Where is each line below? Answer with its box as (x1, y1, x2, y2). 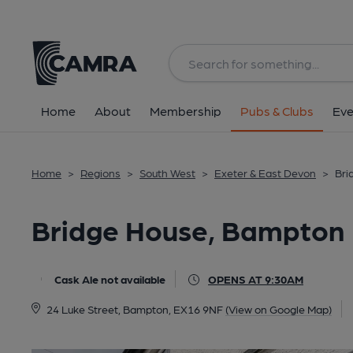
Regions (80, 166, 121, 179)
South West (139, 166, 195, 179)
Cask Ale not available (54, 273, 165, 285)
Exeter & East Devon (214, 166, 316, 179)
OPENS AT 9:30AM (208, 273, 303, 285)
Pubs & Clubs (240, 103, 314, 118)
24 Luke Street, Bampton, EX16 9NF (46, 303, 223, 315)
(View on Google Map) (225, 303, 332, 315)
